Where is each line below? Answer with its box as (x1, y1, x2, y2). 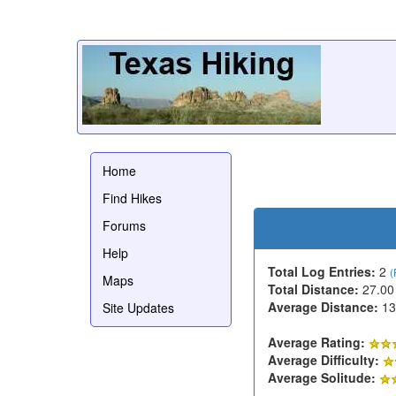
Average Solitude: (268, 368, 376, 386)
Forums (103, 216, 146, 234)
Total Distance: (268, 279, 359, 298)
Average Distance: (268, 297, 378, 316)
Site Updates (103, 298, 174, 316)
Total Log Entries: (268, 262, 376, 280)
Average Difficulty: (268, 350, 379, 369)
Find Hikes (103, 188, 162, 207)
